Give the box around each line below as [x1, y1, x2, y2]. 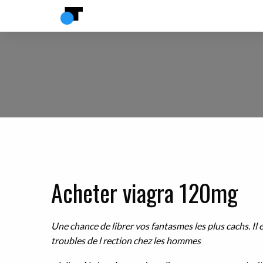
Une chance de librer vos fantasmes [51, 220, 194, 231]
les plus [194, 220, 226, 231]
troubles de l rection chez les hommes [51, 235, 201, 246]
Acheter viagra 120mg [51, 175, 238, 210]
